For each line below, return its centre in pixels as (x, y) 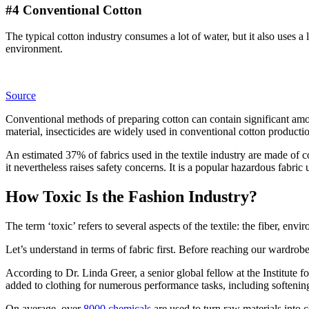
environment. (36, 49)
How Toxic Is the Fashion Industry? (131, 197)
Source (21, 96)
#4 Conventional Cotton (74, 10)
